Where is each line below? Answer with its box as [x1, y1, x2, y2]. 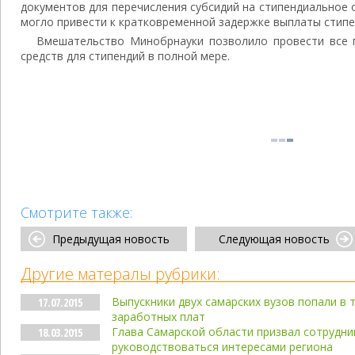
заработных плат [112, 309, 205, 324]
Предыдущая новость [52, 231, 170, 246]
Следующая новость [219, 231, 330, 246]
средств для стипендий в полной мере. [21, 48, 233, 63]
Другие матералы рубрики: [21, 263, 220, 284]
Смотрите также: [21, 203, 132, 222]
